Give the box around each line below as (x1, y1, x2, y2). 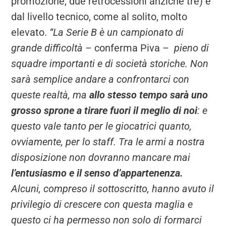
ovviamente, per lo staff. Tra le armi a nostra (11, 136, 205, 148)
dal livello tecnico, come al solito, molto (11, 11, 188, 23)
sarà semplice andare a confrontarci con (11, 73, 190, 86)
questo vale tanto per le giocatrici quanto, (11, 120, 192, 133)
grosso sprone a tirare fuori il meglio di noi (11, 104, 198, 117)
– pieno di (160, 42, 209, 54)
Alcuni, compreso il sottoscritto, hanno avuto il (11, 183, 214, 195)
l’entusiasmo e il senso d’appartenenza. (11, 167, 184, 180)
